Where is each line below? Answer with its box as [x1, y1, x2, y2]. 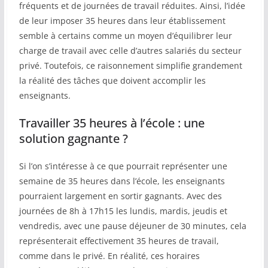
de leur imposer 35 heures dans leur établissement [19, 15, 226, 27]
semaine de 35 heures [19, 175, 111, 187]
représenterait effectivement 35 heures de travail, [19, 235, 219, 247]
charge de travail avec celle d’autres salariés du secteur [19, 45, 242, 57]
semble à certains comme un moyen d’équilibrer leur [19, 30, 232, 42]
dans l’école [110, 175, 157, 187]
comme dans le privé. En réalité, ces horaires [19, 250, 200, 262]
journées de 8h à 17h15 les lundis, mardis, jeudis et [19, 205, 227, 217]
